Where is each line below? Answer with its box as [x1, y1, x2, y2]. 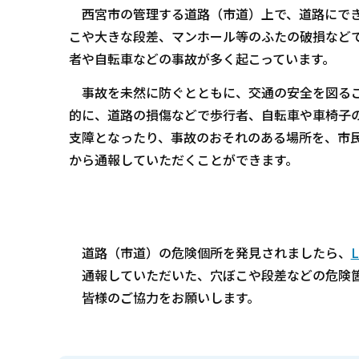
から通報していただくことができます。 [68, 149, 298, 169]
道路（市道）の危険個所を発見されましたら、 [68, 243, 351, 262]
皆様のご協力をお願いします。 [68, 288, 260, 307]
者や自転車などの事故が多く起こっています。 [68, 49, 335, 68]
